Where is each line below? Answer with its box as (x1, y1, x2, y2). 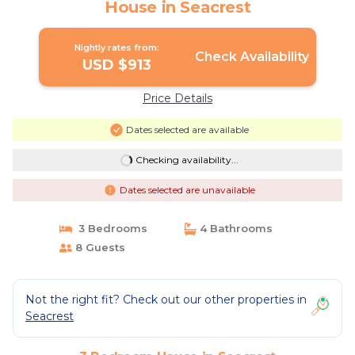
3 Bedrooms (71, 222, 147, 235)
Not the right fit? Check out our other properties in (25, 292, 307, 307)
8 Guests (71, 241, 125, 254)
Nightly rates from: (74, 42, 160, 53)
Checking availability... (135, 154, 239, 166)
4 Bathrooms (197, 222, 273, 235)
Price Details (143, 91, 212, 105)
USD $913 (82, 56, 152, 74)
